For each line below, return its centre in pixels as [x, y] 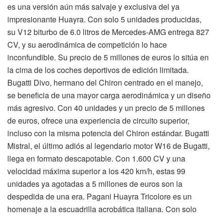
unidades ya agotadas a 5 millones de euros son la [95, 184]
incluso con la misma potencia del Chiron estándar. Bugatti [108, 133]
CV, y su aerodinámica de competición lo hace [87, 45]
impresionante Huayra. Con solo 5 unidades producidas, [104, 19]
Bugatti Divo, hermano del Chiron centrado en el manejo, [105, 83]
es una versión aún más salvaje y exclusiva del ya [93, 7]
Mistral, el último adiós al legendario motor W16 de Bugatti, [109, 146]
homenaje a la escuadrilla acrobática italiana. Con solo [102, 209]
